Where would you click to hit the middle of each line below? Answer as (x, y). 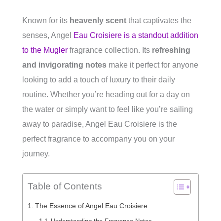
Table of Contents (65, 186)
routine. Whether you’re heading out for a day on (106, 94)
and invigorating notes (64, 65)
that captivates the (159, 20)
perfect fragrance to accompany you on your (98, 139)
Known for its (46, 20)
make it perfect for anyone (152, 65)
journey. (36, 154)
